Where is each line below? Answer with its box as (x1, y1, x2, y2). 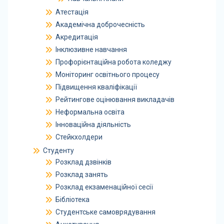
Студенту (42, 146, 74, 154)
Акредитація (55, 33, 98, 41)
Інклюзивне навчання (55, 45, 127, 53)
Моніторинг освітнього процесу (55, 70, 159, 78)
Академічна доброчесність (55, 20, 145, 28)
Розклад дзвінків (55, 158, 111, 166)
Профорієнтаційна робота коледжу (55, 58, 171, 66)
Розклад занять (55, 170, 108, 178)
